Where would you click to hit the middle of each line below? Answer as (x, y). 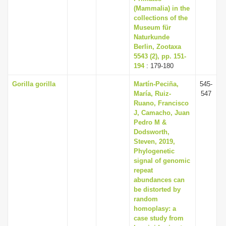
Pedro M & (150, 122)
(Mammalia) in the (162, 8)
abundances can (159, 180)
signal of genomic (162, 161)
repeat (143, 170)
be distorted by (157, 189)
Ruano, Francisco (161, 103)
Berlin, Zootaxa (157, 47)
